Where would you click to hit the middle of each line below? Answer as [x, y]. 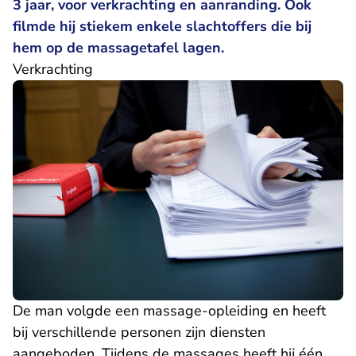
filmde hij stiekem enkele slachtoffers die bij [162, 26]
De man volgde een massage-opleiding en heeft [169, 311]
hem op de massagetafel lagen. [118, 48]
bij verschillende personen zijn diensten [139, 333]
